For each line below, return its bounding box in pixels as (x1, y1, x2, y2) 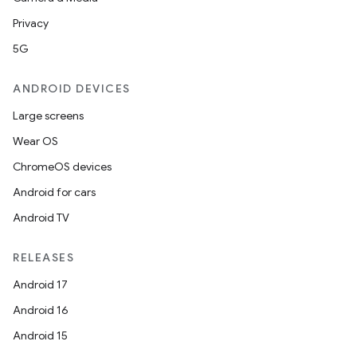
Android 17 (13, 277, 68, 292)
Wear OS (13, 134, 58, 148)
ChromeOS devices (13, 159, 112, 174)
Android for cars (13, 185, 96, 199)
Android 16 (13, 303, 69, 317)
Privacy (13, 16, 49, 30)
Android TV (13, 210, 69, 225)
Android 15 (13, 328, 68, 343)
